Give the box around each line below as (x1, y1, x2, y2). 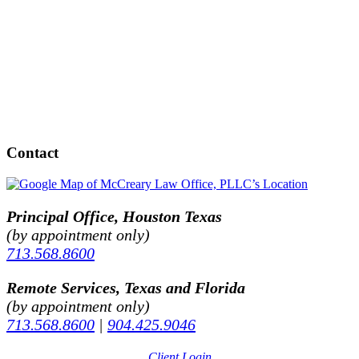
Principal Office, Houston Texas (6, 208, 222, 226)
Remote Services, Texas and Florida (6, 279, 245, 297)
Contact (6, 144, 58, 162)
